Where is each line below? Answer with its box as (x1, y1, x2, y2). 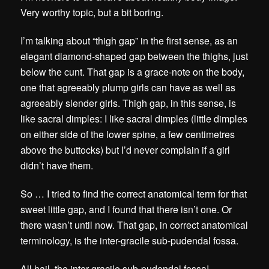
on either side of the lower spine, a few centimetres (20, 127, 235, 141)
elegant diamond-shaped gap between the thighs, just (20, 49, 249, 63)
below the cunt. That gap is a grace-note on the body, (20, 64, 245, 79)
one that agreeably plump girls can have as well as (20, 80, 236, 94)
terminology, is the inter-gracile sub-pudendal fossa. (20, 233, 239, 247)
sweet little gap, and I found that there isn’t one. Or (20, 202, 232, 216)
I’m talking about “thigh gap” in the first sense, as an (20, 33, 238, 47)
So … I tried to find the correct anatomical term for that (20, 186, 247, 201)
